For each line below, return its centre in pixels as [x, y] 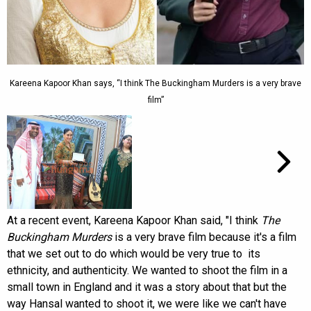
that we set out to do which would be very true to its [134, 253]
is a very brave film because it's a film [204, 237]
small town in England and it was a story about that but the [147, 287]
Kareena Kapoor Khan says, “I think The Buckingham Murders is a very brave [155, 83]
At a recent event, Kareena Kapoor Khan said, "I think [134, 220]
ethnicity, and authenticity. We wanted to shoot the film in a [147, 270]
